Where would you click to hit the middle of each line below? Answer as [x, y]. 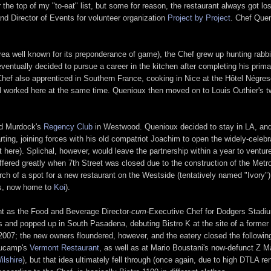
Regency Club [68, 126]
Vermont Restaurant [64, 247]
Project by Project [199, 18]
